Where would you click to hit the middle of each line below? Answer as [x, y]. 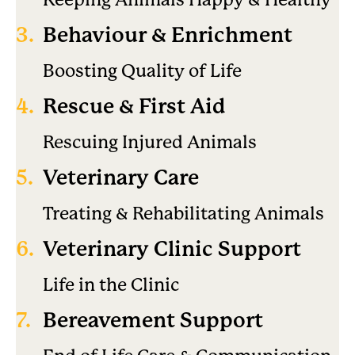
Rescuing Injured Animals [150, 141]
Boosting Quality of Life [142, 70]
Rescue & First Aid [134, 106]
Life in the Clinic [111, 284]
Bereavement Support [153, 320]
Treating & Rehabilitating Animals [183, 213]
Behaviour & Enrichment [168, 34]
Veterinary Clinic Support [172, 248]
